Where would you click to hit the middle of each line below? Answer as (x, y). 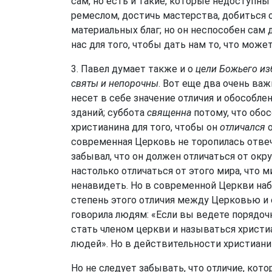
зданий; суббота (109, 113)
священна (169, 113)
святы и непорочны (115, 83)
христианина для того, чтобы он (145, 127)
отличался (243, 127)
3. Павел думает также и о (133, 69)
